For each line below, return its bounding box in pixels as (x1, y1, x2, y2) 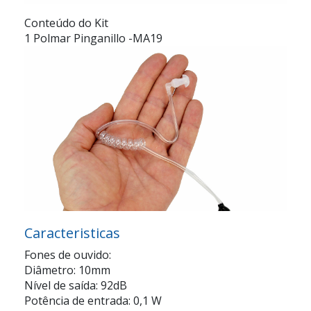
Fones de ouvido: (24, 247, 111, 263)
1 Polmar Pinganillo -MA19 (24, 31, 162, 47)
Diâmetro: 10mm (24, 262, 110, 278)
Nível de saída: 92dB (24, 278, 127, 294)
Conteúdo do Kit (24, 15, 108, 31)
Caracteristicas (24, 224, 120, 243)
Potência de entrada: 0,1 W (24, 293, 162, 309)
